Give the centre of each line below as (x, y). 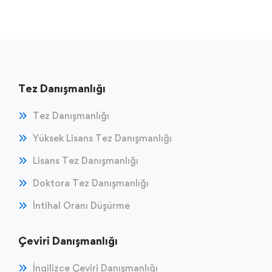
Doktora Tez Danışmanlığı (91, 183)
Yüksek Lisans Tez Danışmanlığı (102, 138)
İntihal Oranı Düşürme (81, 205)
